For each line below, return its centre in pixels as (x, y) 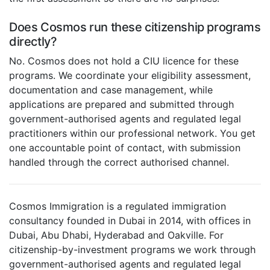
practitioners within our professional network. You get (132, 133)
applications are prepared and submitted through (121, 105)
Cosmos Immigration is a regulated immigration (118, 206)
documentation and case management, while (111, 90)
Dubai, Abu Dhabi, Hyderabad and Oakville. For (116, 235)
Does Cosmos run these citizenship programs (135, 27)
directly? (33, 42)
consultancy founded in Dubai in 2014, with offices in (130, 221)
